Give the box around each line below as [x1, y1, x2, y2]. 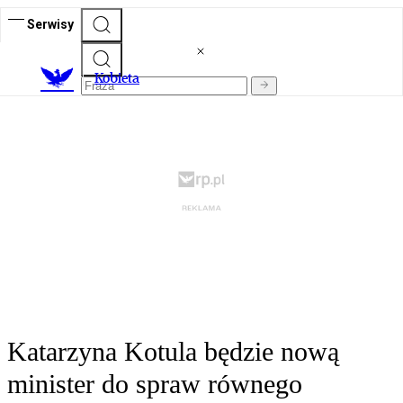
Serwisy [27, 16, 74, 31]
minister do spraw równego [7, 369, 302, 399]
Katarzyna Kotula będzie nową [7, 336, 339, 367]
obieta [103, 69, 139, 87]
